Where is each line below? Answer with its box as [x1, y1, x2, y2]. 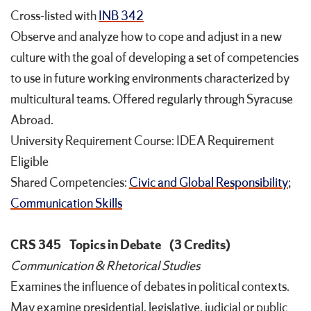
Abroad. [10, 112, 53, 129]
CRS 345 [10, 237, 61, 254]
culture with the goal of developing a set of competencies [10, 49, 299, 67]
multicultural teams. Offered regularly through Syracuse [10, 91, 293, 108]
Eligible [10, 153, 49, 171]
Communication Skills [10, 195, 122, 212]
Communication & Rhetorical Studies [10, 258, 200, 275]
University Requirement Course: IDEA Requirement [10, 133, 274, 150]
